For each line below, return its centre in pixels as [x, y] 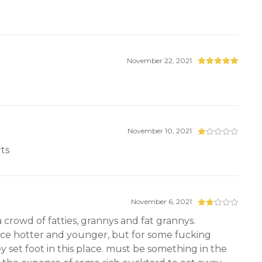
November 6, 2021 [162, 202]
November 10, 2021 [160, 131]
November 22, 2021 [160, 60]
